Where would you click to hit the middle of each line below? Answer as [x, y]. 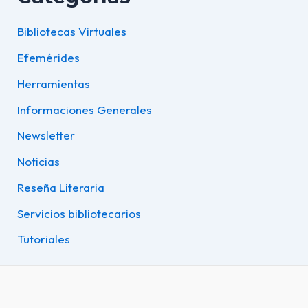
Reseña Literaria [60, 187]
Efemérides [48, 58]
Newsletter [46, 135]
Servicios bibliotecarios [79, 213]
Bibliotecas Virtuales [71, 32]
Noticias [38, 162]
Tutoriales [43, 239]
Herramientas [53, 83]
